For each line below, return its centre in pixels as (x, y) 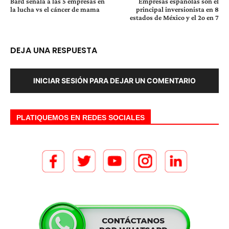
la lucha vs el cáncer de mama (55, 9)
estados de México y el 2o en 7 (174, 17)
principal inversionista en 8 (177, 9)
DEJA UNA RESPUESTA (54, 50)
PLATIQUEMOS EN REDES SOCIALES (81, 117)
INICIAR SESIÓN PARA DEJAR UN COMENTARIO (114, 80)
